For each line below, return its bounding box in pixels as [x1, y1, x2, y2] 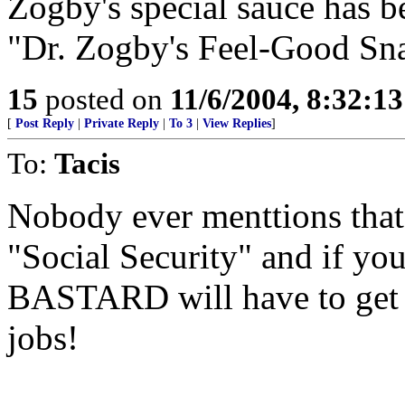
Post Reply [15, 117, 74, 130]
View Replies [202, 117, 271, 130]
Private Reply [84, 117, 159, 130]
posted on [38, 82, 170, 116]
